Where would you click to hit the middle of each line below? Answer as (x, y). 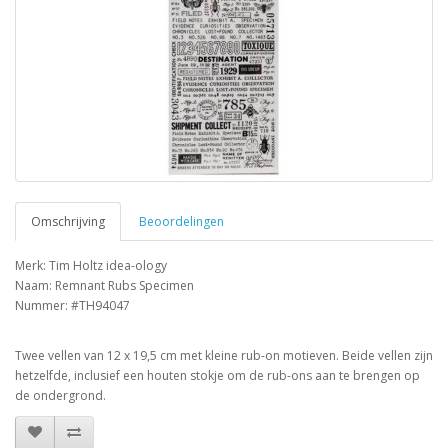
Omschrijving (68, 221)
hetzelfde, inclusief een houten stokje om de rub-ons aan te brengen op (217, 375)
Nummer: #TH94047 (72, 305)
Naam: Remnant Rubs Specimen (104, 285)
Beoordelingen (181, 221)
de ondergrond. (60, 395)
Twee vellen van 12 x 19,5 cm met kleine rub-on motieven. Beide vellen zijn (224, 355)
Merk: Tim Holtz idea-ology (91, 265)
